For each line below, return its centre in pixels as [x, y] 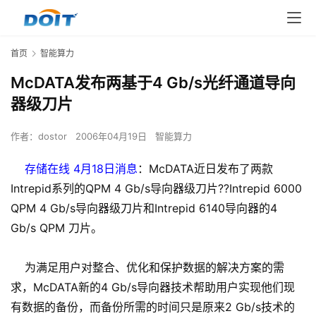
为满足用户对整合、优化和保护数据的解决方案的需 [147, 268]
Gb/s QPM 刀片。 [56, 228]
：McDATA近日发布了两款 [205, 169]
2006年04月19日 [113, 136]
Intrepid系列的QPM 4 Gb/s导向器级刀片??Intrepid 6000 [156, 189]
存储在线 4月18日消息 [74, 169]
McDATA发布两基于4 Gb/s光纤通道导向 [153, 83]
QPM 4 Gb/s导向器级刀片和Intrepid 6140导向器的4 [144, 208]
